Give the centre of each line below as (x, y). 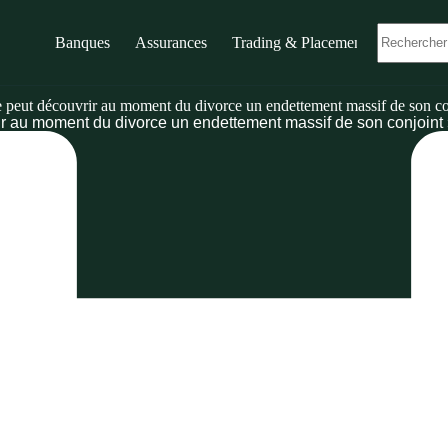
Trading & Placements (301, 42)
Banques (82, 42)
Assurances (170, 42)
